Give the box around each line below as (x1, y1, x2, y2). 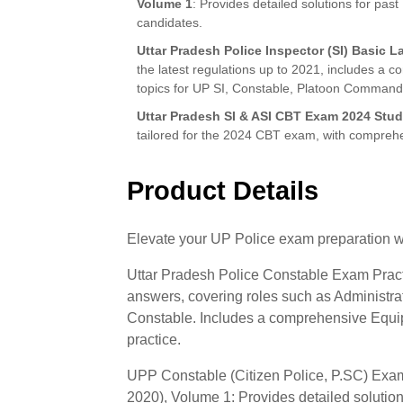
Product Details (127, 175, 319, 205)
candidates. (137, 14, 203, 30)
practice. (127, 331, 182, 347)
